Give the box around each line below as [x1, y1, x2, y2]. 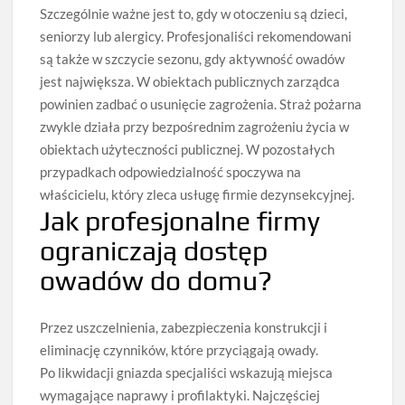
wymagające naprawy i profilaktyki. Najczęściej [40, 386, 321, 403]
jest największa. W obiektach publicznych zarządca [40, 73, 341, 89]
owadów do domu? [40, 265, 273, 297]
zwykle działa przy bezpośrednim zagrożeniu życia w [40, 118, 350, 135]
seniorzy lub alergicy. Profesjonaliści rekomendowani [40, 28, 353, 44]
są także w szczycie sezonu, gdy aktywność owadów [40, 51, 345, 67]
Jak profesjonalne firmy [40, 205, 321, 237]
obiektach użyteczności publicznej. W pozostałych [40, 141, 335, 157]
